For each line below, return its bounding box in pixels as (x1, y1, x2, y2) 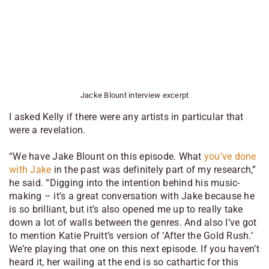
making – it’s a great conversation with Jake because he (9, 190, 255, 202)
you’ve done (204, 151, 256, 163)
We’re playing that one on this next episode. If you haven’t (9, 243, 259, 255)
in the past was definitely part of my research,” (51, 164, 256, 176)
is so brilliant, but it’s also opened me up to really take (9, 204, 243, 216)
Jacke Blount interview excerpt (80, 91, 189, 100)
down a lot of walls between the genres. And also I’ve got (9, 217, 257, 229)
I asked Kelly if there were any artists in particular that (9, 111, 244, 123)
